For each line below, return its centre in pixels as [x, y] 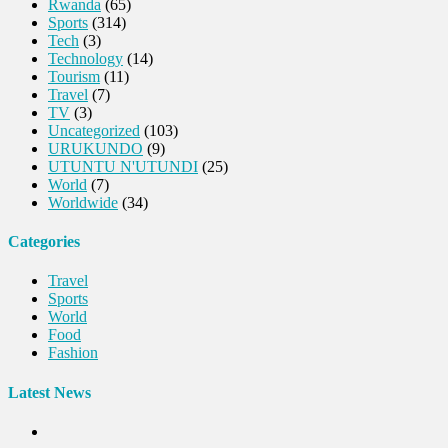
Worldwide [83, 202]
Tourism [74, 76]
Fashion [73, 353]
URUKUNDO [95, 148]
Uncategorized [94, 130]
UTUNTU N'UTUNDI [123, 166]
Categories [44, 242]
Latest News [49, 392]
